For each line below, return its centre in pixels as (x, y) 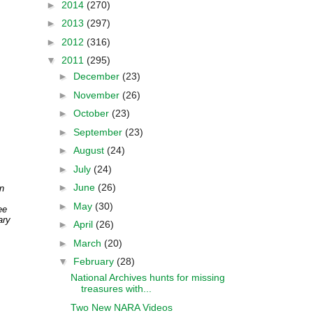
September (99, 132)
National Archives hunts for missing (147, 277)
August (90, 150)
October (92, 113)
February (95, 261)
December (97, 76)
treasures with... (116, 289)
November (97, 95)
